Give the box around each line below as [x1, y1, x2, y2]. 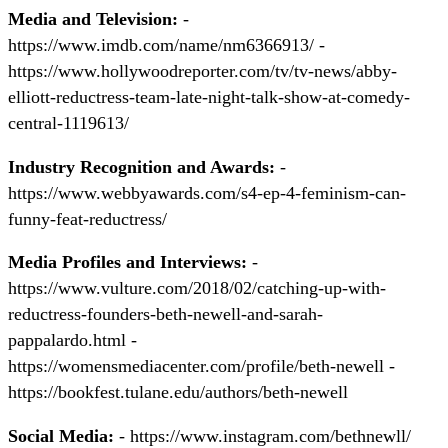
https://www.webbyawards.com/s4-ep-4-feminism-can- [8, 182, 406, 203]
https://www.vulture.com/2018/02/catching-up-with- [8, 278, 386, 299]
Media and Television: [8, 9, 178, 30]
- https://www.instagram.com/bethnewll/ [114, 425, 411, 446]
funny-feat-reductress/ [8, 208, 167, 229]
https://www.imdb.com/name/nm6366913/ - [8, 35, 325, 56]
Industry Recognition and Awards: [8, 156, 275, 177]
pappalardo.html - [8, 330, 137, 351]
